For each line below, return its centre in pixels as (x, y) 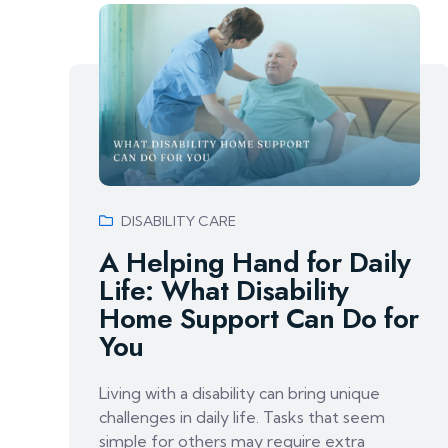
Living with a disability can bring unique (239, 392)
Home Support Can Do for (259, 318)
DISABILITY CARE (178, 220)
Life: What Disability (224, 290)
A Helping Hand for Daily (254, 262)
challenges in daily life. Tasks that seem (242, 416)
